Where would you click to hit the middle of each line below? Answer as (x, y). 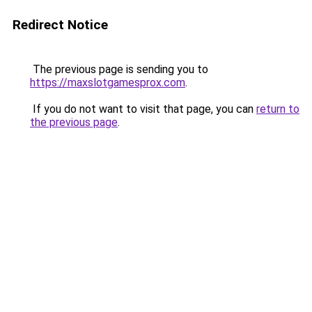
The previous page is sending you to (119, 69)
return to (278, 109)
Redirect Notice (60, 25)
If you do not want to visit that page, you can (143, 109)
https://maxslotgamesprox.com (108, 83)
